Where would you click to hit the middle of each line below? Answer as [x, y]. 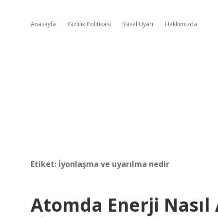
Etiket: [45, 164]
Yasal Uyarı [138, 24]
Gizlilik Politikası [89, 24]
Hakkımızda [181, 24]
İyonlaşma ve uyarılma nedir [114, 164]
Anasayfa [43, 24]
